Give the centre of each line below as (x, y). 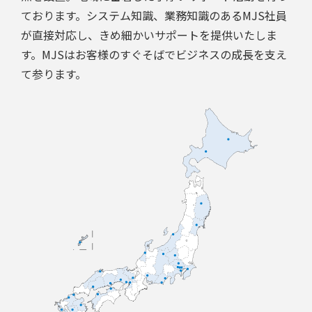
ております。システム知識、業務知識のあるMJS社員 (154, 15)
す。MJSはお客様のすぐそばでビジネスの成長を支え (154, 54)
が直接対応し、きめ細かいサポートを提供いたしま (149, 34)
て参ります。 (54, 73)
